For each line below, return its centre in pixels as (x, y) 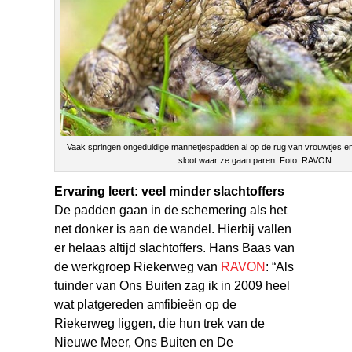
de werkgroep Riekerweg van (138, 266)
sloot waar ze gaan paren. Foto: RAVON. (256, 160)
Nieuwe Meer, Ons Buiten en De (144, 342)
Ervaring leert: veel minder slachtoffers (170, 191)
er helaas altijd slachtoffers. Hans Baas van (175, 247)
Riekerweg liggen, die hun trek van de (160, 323)
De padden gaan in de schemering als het (171, 210)
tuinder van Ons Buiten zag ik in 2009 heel (172, 285)
